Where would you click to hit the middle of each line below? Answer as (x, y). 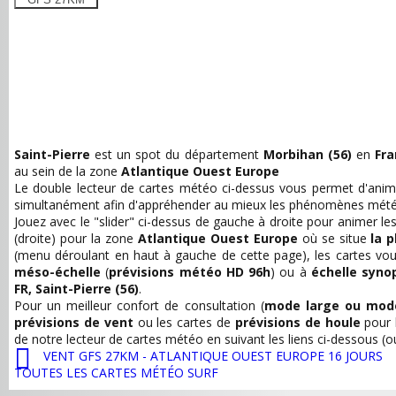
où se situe (334, 238)
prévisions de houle (297, 322)
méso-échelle (57, 272)
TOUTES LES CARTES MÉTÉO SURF (116, 373)
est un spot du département (177, 154)
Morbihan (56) (307, 154)
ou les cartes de (184, 322)
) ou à (291, 272)
